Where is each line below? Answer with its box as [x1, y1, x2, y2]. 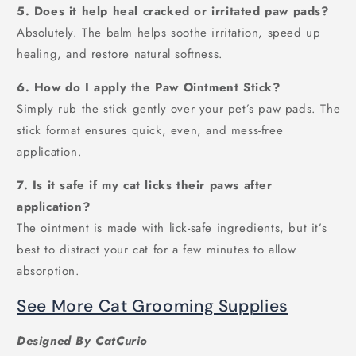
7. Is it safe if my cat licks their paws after [17, 176, 273, 194]
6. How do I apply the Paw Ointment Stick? [17, 78, 281, 96]
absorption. [17, 261, 80, 280]
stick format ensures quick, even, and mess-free [17, 121, 284, 139]
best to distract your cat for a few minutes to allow [17, 240, 296, 258]
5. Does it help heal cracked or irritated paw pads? [17, 2, 329, 20]
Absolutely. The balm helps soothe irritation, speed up [17, 23, 321, 41]
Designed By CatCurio [17, 332, 148, 350]
